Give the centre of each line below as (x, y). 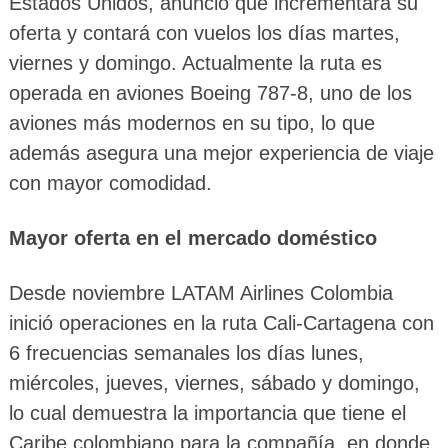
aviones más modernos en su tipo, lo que (191, 123)
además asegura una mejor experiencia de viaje (221, 153)
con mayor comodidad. (110, 183)
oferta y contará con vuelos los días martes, (204, 33)
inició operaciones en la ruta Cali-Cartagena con (221, 323)
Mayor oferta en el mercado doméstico (192, 238)
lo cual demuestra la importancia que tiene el (207, 413)
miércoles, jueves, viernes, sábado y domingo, (214, 383)
